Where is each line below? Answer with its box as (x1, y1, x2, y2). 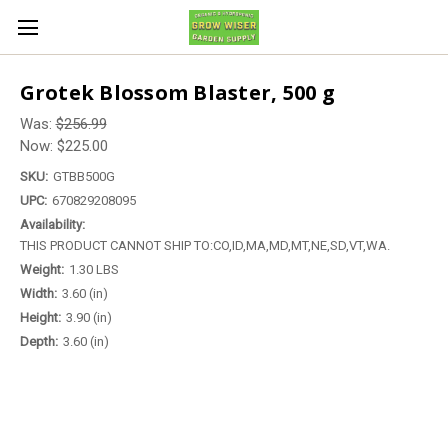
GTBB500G (52, 168, 115, 184)
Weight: (19, 261, 64, 277)
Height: (19, 309, 61, 325)
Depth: (19, 333, 58, 349)
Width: (19, 285, 57, 301)
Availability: (19, 216, 85, 232)
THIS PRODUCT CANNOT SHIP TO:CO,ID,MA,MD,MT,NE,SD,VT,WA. (19, 237, 390, 253)
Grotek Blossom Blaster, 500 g (19, 78, 335, 106)
